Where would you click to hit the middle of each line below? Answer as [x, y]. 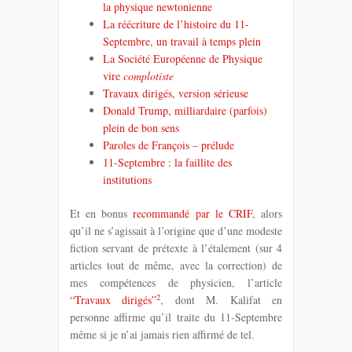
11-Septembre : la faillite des [167, 162]
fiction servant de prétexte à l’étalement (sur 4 [176, 247]
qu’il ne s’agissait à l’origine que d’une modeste [176, 230]
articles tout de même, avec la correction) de [176, 265]
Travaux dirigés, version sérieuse [176, 93]
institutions [127, 179]
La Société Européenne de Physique [183, 58]
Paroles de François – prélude [169, 145]
